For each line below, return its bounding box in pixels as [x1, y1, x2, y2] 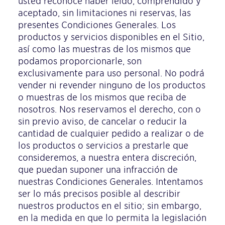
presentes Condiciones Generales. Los [18, 20, 176, 30]
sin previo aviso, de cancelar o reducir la [18, 116, 187, 127]
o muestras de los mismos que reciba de [18, 92, 186, 102]
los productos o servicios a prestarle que [18, 140, 188, 151]
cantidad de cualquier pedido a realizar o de [18, 128, 204, 139]
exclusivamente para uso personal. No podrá [18, 68, 204, 78]
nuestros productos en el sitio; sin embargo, [18, 200, 201, 211]
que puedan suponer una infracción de [18, 164, 178, 175]
